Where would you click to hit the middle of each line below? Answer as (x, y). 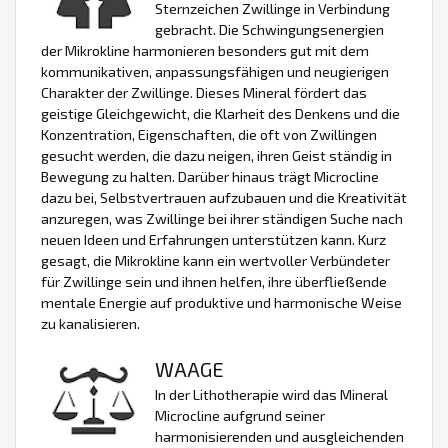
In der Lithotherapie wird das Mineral (271, 395)
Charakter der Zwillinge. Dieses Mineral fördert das (204, 93)
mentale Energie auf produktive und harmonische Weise (221, 303)
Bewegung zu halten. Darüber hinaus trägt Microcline (210, 177)
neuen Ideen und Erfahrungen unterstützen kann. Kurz (213, 240)
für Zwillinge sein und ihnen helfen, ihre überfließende (214, 282)
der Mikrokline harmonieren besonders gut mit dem (205, 51)
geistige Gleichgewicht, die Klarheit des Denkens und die (220, 114)
